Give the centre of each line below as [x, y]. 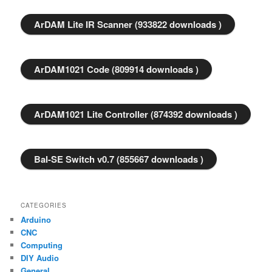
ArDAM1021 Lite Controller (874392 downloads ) [136, 114]
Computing [42, 245]
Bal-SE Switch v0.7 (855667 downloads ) [119, 159]
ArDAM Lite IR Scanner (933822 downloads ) [128, 24]
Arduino [36, 219]
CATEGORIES [44, 205]
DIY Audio [40, 257]
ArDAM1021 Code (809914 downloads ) [117, 69]
